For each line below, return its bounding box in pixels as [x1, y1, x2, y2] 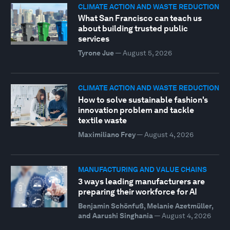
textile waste [78, 115, 127, 125]
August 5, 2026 [122, 49, 172, 57]
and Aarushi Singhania [78, 211, 153, 220]
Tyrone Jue [78, 49, 114, 57]
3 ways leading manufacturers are [78, 176, 205, 186]
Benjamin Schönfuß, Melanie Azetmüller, [78, 201, 213, 210]
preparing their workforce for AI [78, 186, 197, 197]
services [78, 34, 109, 44]
